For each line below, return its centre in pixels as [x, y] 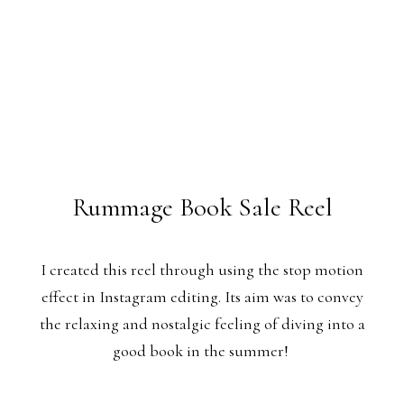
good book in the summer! [202, 352]
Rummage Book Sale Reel [202, 207]
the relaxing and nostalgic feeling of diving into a [202, 325]
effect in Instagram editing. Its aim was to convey [202, 298]
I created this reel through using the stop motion [202, 271]
